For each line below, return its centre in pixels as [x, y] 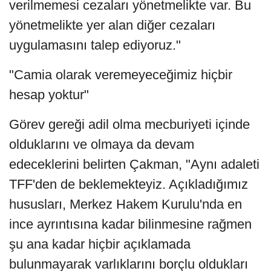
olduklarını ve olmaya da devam [102, 145]
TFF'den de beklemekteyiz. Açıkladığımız [129, 184]
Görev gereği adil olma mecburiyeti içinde [129, 125]
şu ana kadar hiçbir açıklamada [100, 244]
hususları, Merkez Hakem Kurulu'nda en [126, 204]
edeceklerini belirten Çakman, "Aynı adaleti [134, 165]
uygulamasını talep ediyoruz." [95, 45]
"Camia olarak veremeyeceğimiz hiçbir [121, 75]
